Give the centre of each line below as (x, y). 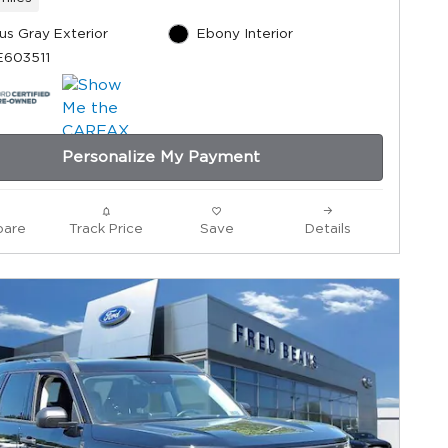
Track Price (105, 229)
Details (327, 229)
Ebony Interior (244, 34)
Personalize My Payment (161, 157)
